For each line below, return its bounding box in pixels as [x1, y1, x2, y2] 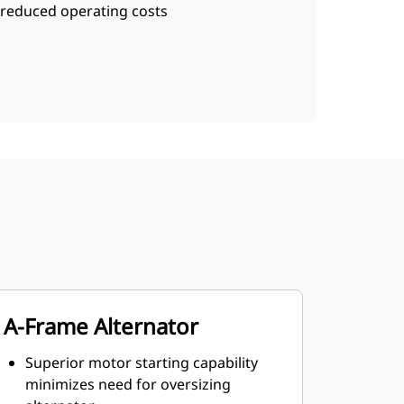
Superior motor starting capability [24, 353, 258, 372]
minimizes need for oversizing [24, 374, 231, 394]
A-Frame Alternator [3, 311, 198, 341]
